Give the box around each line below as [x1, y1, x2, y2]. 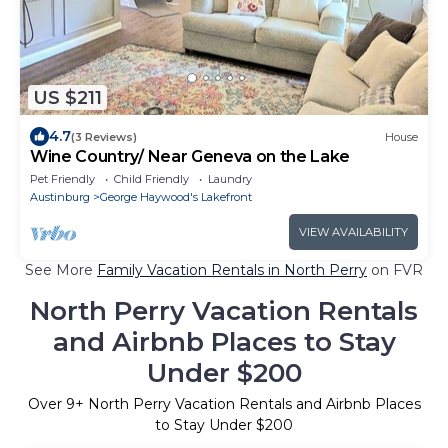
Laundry [208, 172, 252, 187]
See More [25, 261, 97, 280]
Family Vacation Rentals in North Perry [97, 261, 367, 280]
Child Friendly [114, 172, 189, 187]
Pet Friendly [30, 172, 95, 187]
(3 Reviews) [71, 129, 137, 144]
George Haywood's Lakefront [100, 190, 252, 205]
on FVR [367, 261, 423, 280]
